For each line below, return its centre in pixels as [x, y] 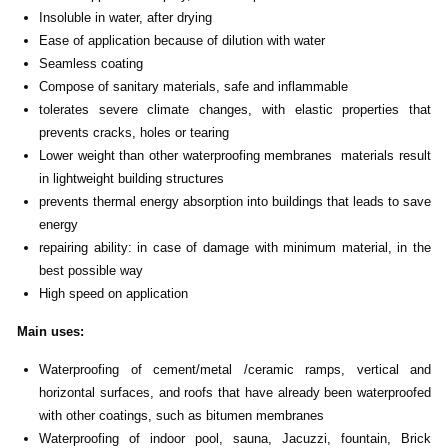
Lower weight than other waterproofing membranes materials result [235, 156]
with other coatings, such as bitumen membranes [181, 416]
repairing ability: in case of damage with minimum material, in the [235, 248]
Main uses [48, 332]
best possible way [91, 271]
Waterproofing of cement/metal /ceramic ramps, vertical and [235, 370]
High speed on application [113, 294]
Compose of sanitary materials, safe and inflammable [193, 87]
